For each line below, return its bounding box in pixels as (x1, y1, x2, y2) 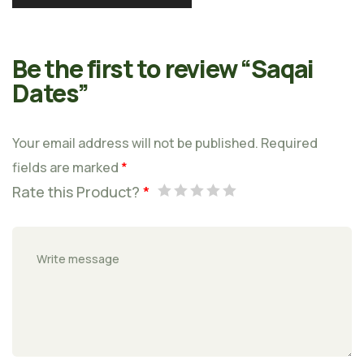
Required (261, 134, 318, 153)
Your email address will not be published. (12, 134, 258, 153)
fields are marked (12, 158, 121, 177)
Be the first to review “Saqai (12, 52, 314, 86)
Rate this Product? (12, 182, 143, 202)
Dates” (12, 76, 89, 110)
